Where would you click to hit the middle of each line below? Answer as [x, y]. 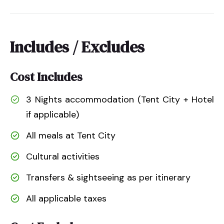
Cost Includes [46, 76]
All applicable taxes [66, 198]
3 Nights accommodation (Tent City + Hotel [120, 99]
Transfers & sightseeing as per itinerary [108, 177]
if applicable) [52, 114]
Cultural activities [63, 156]
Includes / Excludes [77, 47]
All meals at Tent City [71, 135]
